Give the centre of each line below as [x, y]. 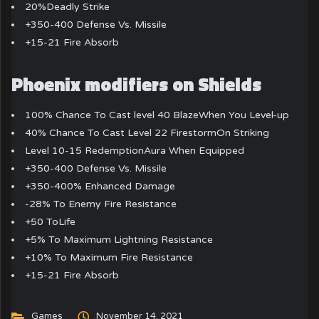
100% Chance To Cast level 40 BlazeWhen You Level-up [157, 115]
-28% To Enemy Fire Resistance [101, 204]
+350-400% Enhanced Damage [100, 186]
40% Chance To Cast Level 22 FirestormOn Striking [147, 132]
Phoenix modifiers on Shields [137, 84]
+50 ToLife [51, 221]
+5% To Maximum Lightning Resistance [119, 239]
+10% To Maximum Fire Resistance [109, 257]
